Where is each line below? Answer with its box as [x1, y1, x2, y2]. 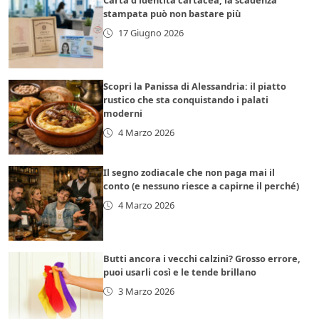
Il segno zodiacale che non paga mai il [103, 165, 276, 179]
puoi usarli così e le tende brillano [103, 265, 257, 278]
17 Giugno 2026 [117, 26, 184, 39]
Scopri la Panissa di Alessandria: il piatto [103, 79, 287, 93]
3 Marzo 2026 [117, 284, 174, 298]
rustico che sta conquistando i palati [103, 93, 269, 106]
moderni [103, 106, 143, 120]
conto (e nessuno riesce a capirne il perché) [103, 179, 300, 192]
